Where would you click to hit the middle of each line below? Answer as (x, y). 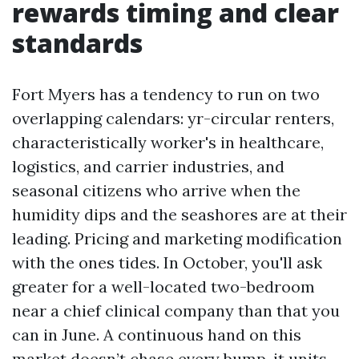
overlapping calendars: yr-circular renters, (173, 118)
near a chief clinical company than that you (176, 311)
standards (77, 43)
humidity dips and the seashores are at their (179, 214)
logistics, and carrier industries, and (148, 166)
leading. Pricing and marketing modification (177, 238)
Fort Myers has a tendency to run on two (166, 94)
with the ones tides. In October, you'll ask (167, 262)
